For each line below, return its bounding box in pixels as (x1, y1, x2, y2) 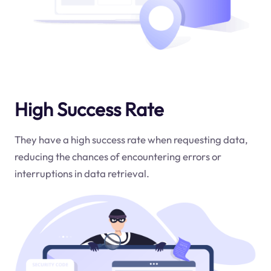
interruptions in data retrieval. (14, 166, 149, 180)
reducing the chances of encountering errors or (14, 149, 221, 163)
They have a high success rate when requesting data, (14, 132, 248, 146)
